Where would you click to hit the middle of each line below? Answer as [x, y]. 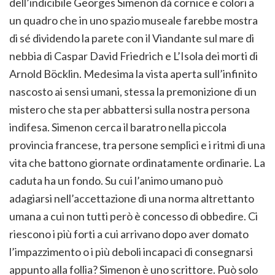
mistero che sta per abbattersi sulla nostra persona [130, 110]
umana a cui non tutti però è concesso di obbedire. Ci [134, 216]
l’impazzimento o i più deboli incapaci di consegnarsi [131, 252]
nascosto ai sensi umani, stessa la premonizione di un [133, 92]
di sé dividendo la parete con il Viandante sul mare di [132, 38]
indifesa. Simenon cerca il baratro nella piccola [118, 127]
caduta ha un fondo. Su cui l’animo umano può [116, 181]
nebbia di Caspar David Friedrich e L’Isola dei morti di [134, 56]
